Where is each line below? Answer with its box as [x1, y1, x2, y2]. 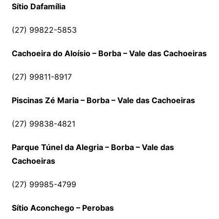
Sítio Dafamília [11, 1, 66, 12]
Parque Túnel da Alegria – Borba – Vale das [11, 142, 174, 153]
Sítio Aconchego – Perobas [11, 203, 114, 213]
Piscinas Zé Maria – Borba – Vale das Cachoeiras [11, 95, 195, 106]
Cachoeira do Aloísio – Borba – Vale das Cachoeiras [11, 48, 207, 59]
